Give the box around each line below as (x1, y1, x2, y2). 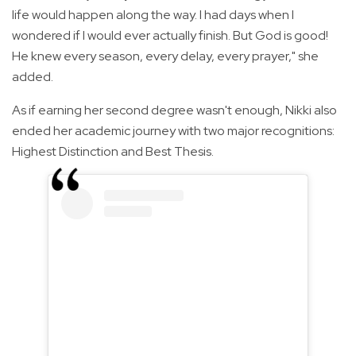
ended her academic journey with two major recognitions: (12, 122, 335, 140)
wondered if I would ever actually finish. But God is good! (12, 27, 328, 44)
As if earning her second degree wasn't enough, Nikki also (12, 102, 337, 119)
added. (12, 68, 53, 86)
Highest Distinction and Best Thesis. (12, 143, 214, 161)
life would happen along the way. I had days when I (12, 6, 294, 24)
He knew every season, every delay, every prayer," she (12, 48, 319, 65)
